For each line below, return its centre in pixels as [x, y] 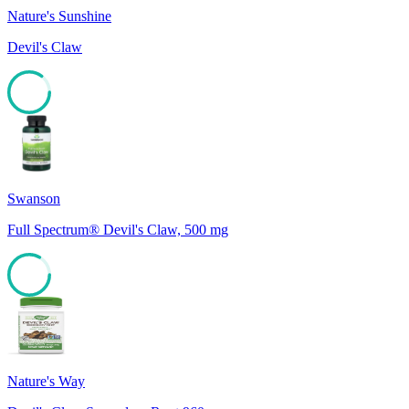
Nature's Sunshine [59, 16]
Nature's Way [46, 382]
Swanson [34, 199]
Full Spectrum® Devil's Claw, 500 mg [118, 230]
